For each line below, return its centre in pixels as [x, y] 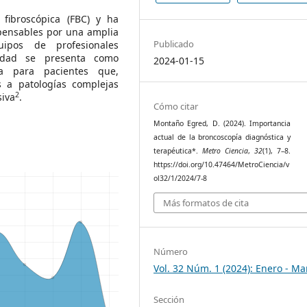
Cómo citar [176, 107]
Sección [169, 299]
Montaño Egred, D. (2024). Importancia [222, 124]
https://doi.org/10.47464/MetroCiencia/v [222, 165]
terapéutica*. [178, 151]
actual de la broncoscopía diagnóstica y [222, 137]
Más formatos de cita [206, 202]
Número [171, 251]
